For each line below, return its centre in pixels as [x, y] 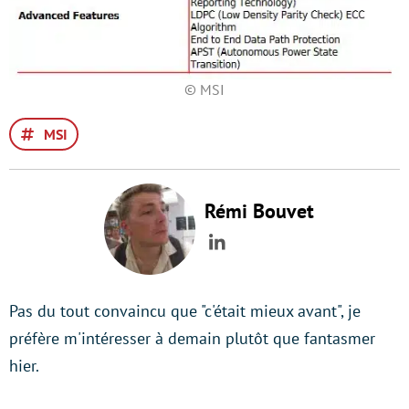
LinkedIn [254, 255]
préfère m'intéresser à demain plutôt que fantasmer [192, 338]
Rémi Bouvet [259, 211]
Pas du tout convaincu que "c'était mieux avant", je [185, 311]
